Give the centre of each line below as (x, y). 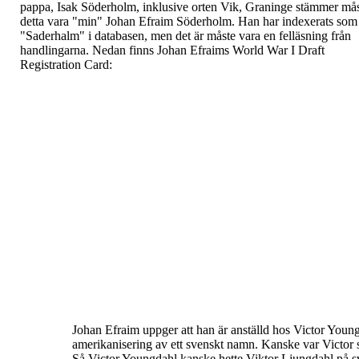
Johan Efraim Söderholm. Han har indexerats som (232, 21)
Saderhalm (52, 36)
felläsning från (315, 36)
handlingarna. (54, 50)
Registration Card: (66, 65)
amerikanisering (114, 344)
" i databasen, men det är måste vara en (179, 36)
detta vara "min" (63, 21)
